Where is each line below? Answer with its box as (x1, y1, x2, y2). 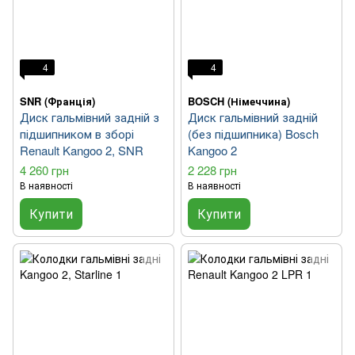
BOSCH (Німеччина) (188, 94, 290, 109)
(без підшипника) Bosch (188, 125, 319, 143)
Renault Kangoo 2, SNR (20, 142, 143, 159)
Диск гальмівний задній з (20, 109, 159, 126)
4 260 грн (20, 162, 69, 179)
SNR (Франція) (20, 94, 95, 109)
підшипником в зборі (20, 125, 134, 143)
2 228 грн (188, 162, 237, 179)
